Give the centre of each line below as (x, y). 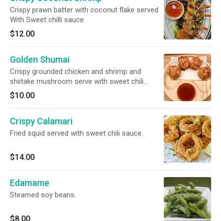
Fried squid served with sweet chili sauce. (76, 133)
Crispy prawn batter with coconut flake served (84, 10)
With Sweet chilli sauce (47, 20)
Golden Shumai (40, 59)
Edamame (30, 183)
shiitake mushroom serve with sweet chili (42, 81)
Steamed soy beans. (43, 195)
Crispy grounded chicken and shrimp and (75, 72)
